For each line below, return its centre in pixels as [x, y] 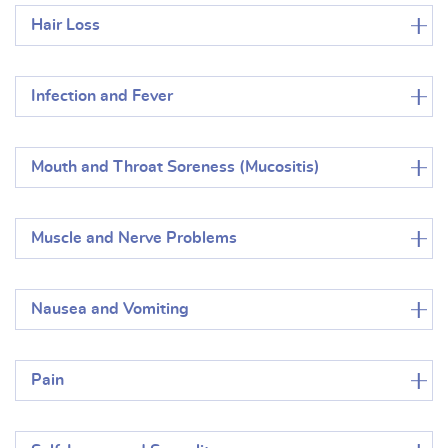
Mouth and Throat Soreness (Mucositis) [175, 167]
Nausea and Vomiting [110, 309]
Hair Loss [65, 25]
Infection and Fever [102, 96]
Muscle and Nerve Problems [134, 238]
